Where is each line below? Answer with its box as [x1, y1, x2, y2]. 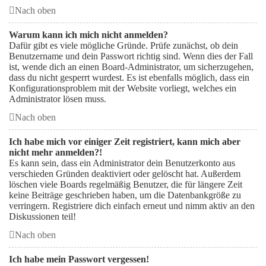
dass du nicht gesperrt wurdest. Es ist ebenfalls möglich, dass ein [9, 72, 249, 83]
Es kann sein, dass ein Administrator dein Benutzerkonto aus [9, 158, 235, 168]
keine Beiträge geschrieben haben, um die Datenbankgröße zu [9, 190, 241, 200]
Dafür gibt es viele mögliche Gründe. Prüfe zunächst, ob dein [9, 40, 238, 50]
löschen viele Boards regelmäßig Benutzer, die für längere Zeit [9, 179, 242, 189]
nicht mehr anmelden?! [9, 147, 102, 157]
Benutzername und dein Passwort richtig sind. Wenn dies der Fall [9, 51, 253, 61]
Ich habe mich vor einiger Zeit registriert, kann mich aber [9, 137, 240, 147]
